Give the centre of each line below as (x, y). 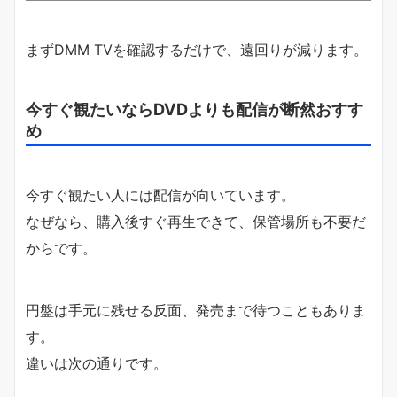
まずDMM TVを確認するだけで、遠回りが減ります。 (197, 50)
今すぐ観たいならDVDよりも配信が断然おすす (195, 109)
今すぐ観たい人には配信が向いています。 (160, 195)
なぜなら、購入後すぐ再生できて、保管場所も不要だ (196, 222)
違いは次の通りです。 (97, 364)
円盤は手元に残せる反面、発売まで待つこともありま (196, 311)
